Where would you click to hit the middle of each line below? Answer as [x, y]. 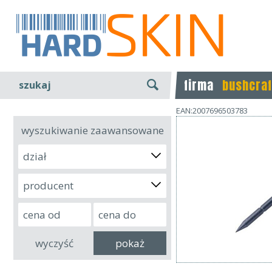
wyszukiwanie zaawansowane [92, 130]
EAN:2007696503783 [212, 110]
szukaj [35, 85]
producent [48, 185]
